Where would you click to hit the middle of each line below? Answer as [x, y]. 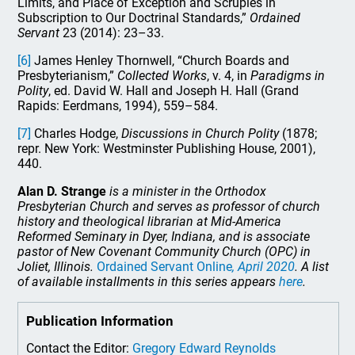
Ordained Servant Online [165, 267]
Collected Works [162, 76]
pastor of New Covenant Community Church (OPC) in [164, 252]
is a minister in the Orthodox [188, 191]
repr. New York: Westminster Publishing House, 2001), [167, 149]
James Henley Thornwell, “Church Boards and [160, 61]
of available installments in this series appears [149, 282]
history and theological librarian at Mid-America [150, 221]
